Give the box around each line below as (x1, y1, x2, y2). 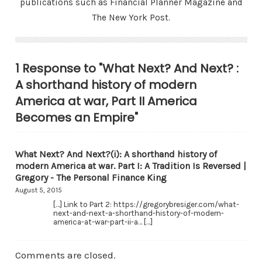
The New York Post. (92, 12, 170, 23)
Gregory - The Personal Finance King (15, 172, 167, 183)
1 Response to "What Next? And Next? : (15, 60, 239, 77)
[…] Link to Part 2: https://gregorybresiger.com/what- (53, 200, 239, 209)
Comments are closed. (15, 249, 116, 261)
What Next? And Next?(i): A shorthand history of (15, 149, 217, 160)
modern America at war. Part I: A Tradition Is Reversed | (15, 160, 246, 171)
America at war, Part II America (15, 93, 197, 109)
